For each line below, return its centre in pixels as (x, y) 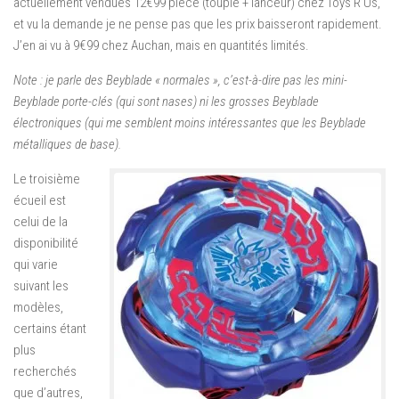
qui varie (36, 265)
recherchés (45, 371)
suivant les (41, 286)
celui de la (41, 222)
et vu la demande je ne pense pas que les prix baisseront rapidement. (198, 24)
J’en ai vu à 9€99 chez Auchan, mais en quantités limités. (161, 45)
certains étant (50, 329)
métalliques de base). (67, 144)
